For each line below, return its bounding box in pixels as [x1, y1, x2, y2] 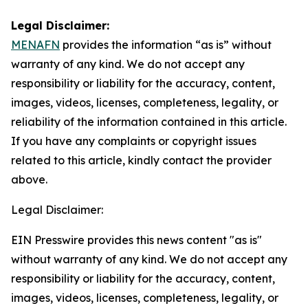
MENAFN [11, 38, 60, 52]
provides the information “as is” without [60, 38, 272, 52]
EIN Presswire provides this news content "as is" [11, 233, 262, 247]
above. [11, 173, 47, 186]
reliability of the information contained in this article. [11, 115, 287, 129]
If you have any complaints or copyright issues [11, 134, 256, 148]
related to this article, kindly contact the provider [11, 153, 272, 167]
